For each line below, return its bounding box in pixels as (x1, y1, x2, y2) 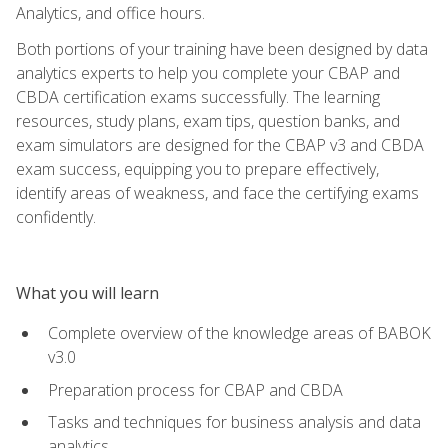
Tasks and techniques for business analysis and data (48, 411, 421, 434)
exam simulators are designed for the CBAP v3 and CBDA (16, 133, 424, 156)
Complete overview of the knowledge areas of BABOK (48, 322, 431, 345)
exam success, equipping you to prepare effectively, (16, 157, 379, 180)
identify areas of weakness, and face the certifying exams (16, 181, 419, 204)
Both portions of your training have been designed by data (16, 37, 428, 60)
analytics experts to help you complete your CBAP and (16, 61, 400, 84)
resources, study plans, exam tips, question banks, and (16, 109, 400, 132)
